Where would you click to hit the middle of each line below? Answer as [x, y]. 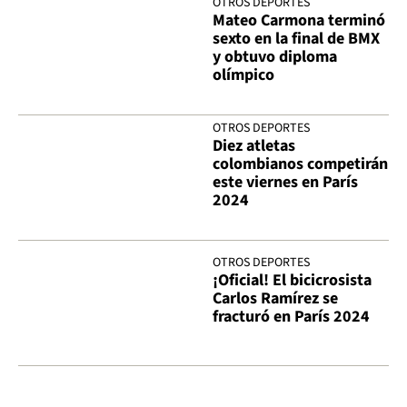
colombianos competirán [300, 164]
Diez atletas [254, 146]
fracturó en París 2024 [291, 317]
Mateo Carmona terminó [299, 21]
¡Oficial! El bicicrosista [292, 281]
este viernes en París [285, 183]
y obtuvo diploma [275, 57]
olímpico [243, 75]
